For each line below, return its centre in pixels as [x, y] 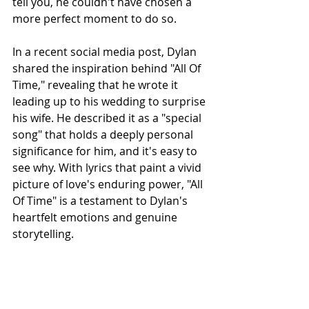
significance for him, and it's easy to [106, 151]
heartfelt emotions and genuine [96, 217]
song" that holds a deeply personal [104, 134]
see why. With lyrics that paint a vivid [108, 168]
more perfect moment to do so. [94, 19]
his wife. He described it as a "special [108, 118]
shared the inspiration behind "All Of [108, 68]
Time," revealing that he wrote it [97, 85]
